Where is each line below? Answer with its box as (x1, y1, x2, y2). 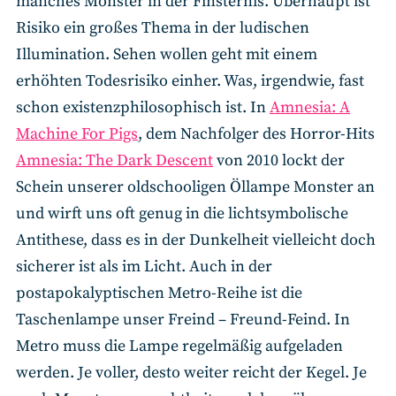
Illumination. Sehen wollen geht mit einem (16, 43, 317, 65)
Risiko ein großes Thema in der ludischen (16, 17, 309, 38)
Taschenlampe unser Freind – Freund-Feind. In (16, 308, 350, 330)
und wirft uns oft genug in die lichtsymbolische (16, 202, 348, 224)
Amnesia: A (270, 96, 350, 118)
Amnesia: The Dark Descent (16, 149, 213, 171)
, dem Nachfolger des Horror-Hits (138, 123, 375, 144)
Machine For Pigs (16, 123, 138, 144)
